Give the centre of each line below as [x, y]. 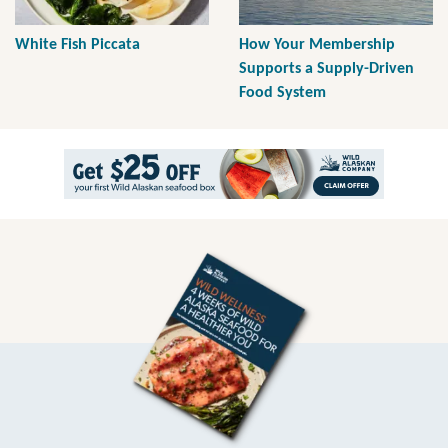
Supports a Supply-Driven [326, 69]
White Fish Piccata [77, 45]
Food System [282, 93]
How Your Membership [317, 45]
